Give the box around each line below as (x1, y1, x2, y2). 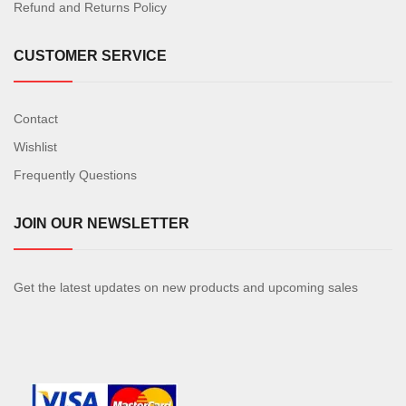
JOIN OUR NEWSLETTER (14, 216, 189, 231)
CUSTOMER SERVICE (14, 48, 167, 63)
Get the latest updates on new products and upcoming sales (14, 280, 358, 295)
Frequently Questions (14, 168, 137, 182)
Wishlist (14, 140, 57, 154)
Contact (14, 111, 58, 126)
